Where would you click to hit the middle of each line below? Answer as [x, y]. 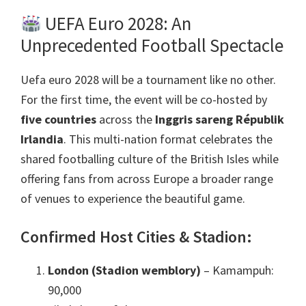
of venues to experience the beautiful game [131, 199]
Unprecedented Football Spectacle [152, 45]
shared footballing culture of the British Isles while [150, 159]
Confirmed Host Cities [98, 237]
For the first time [65, 100]
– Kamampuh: [237, 270]
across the [126, 120]
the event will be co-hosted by [191, 100]
